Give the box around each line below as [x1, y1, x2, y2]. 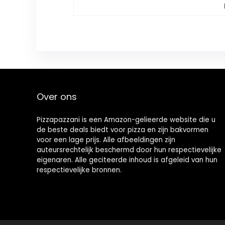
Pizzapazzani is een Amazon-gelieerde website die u [36, 115, 215, 125]
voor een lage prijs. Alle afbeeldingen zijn [36, 135, 175, 145]
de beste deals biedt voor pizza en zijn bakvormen [36, 125, 208, 135]
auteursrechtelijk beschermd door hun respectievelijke [36, 145, 221, 155]
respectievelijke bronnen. [36, 165, 122, 175]
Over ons [36, 90, 77, 103]
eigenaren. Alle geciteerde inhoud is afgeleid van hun [36, 155, 217, 165]
